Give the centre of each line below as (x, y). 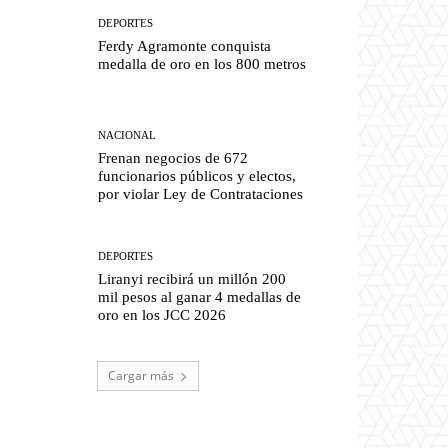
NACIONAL (127, 134)
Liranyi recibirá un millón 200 (192, 279)
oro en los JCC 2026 (162, 315)
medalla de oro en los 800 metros (202, 63)
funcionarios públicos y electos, (197, 175)
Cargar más (141, 376)
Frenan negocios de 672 (173, 157)
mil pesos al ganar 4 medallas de (200, 297)
